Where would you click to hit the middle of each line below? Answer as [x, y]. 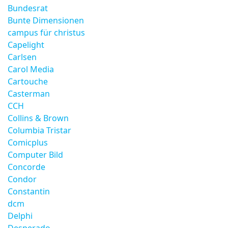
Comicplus [28, 142]
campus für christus [46, 33]
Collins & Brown [38, 118]
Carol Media [31, 69]
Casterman [29, 94]
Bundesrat [28, 8]
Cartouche [28, 81]
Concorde [26, 167]
